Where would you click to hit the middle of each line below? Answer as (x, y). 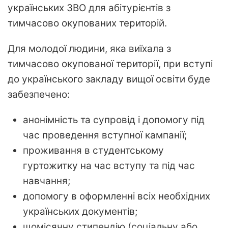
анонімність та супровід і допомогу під (114, 120)
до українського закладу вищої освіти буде (109, 79)
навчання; (47, 181)
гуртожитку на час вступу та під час (109, 166)
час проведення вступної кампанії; (105, 135)
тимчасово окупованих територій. (87, 23)
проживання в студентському (93, 151)
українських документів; (80, 212)
